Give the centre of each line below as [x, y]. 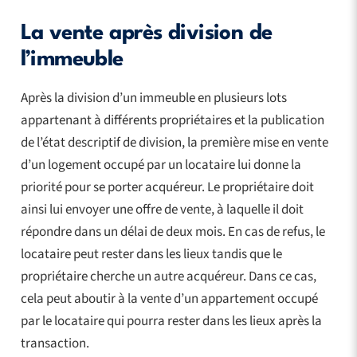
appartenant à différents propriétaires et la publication [172, 120]
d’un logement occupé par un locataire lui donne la [161, 165]
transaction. [55, 343]
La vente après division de [146, 33]
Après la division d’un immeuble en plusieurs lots [153, 98]
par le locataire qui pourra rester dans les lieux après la [171, 321]
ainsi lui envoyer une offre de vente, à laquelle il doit [162, 209]
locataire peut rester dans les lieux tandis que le [151, 254]
